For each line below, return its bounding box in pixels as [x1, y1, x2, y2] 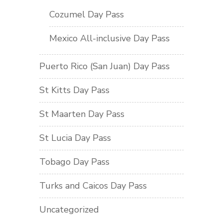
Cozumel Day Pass [49, 8, 124, 20]
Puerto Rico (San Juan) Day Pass [39, 60, 170, 72]
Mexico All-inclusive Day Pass [49, 32, 170, 44]
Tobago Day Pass [39, 155, 110, 168]
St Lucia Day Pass [39, 131, 111, 144]
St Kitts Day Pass [39, 84, 110, 96]
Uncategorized [39, 203, 99, 216]
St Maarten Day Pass [39, 108, 124, 120]
